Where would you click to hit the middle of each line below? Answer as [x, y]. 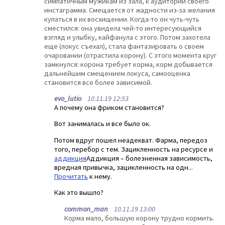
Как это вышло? [79, 193]
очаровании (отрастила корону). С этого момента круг [131, 55]
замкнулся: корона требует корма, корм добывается [128, 64]
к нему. [100, 176]
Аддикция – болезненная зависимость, [149, 158]
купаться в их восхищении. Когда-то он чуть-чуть [122, 19]
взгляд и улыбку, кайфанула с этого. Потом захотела [127, 37]
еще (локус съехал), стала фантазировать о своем [124, 46]
